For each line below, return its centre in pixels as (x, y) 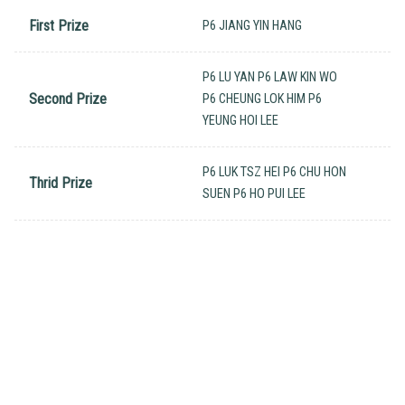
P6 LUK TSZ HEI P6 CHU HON (274, 173)
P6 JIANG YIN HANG (252, 26)
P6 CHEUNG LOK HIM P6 (262, 99)
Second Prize (68, 99)
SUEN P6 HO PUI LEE (254, 194)
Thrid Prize (61, 184)
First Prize (59, 26)
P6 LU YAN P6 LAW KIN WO (270, 78)
